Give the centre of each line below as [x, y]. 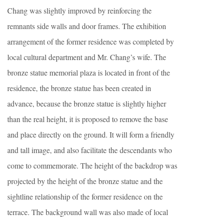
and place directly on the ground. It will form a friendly [91, 134]
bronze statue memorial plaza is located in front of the [89, 72]
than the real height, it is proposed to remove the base [88, 119]
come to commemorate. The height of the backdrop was [92, 165]
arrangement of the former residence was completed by [91, 41]
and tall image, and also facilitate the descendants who [90, 150]
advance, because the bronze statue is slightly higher [87, 103]
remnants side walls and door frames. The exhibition [87, 26]
